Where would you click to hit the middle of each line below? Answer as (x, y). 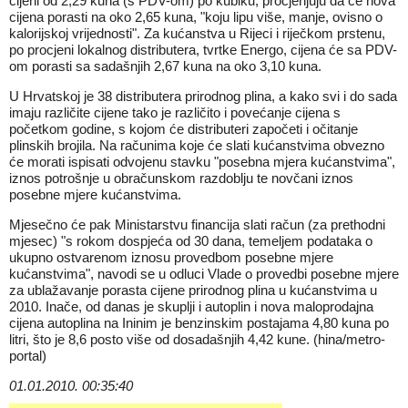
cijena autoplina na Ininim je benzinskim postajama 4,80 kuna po (199, 323)
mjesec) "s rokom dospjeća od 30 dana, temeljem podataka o (191, 241)
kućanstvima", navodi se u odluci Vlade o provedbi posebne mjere (204, 274)
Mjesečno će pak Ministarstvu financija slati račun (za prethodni (197, 224)
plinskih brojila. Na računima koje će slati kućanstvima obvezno (197, 145)
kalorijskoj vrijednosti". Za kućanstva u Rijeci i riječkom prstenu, (197, 33)
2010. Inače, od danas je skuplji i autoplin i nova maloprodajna (191, 306)
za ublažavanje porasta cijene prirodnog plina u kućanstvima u (193, 290)
